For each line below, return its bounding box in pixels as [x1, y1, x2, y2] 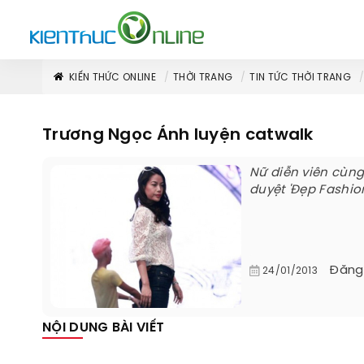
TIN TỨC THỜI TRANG [249, 72, 351, 83]
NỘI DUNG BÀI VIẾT [42, 321, 165, 335]
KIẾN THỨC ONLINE [69, 72, 156, 83]
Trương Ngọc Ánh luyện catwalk [42, 127, 314, 144]
